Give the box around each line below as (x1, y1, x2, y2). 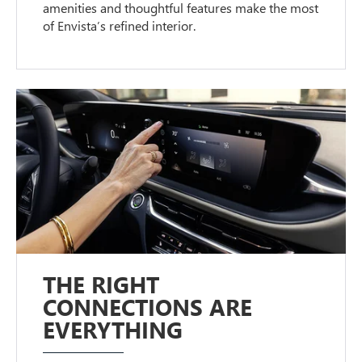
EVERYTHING (43, 314, 183, 344)
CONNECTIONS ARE (43, 291, 253, 322)
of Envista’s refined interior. (43, 16, 196, 34)
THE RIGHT (43, 268, 160, 299)
